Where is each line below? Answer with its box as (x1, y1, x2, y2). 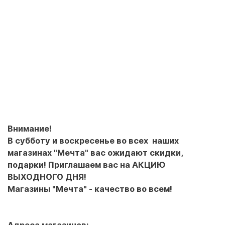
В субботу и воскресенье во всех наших (8, 136, 179, 146)
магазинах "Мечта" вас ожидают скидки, (8, 148, 183, 158)
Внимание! (8, 124, 52, 134)
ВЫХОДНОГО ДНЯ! (8, 172, 86, 182)
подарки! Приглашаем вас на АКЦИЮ (8, 160, 165, 170)
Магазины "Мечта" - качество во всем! (8, 184, 172, 194)
